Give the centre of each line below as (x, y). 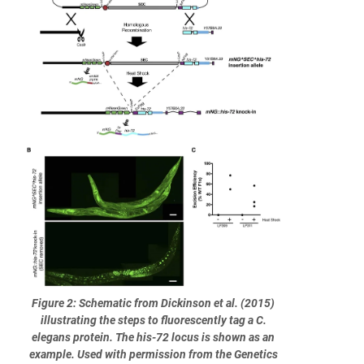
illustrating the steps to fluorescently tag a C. (153, 320)
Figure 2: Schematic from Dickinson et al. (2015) (154, 303)
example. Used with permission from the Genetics (153, 354)
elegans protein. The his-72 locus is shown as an (154, 337)
